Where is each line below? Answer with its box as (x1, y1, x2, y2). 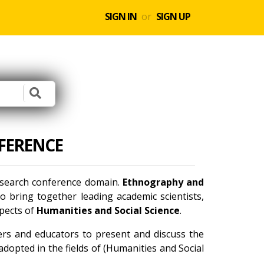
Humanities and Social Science (37, 204, 180, 217)
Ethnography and (122, 176, 204, 189)
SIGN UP (156, 10, 190, 23)
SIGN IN (105, 10, 137, 23)
